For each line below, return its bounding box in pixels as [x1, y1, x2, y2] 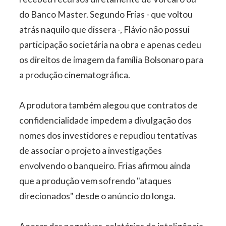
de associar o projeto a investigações [19, 145, 162, 156]
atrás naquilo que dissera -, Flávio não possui [19, 24, 190, 35]
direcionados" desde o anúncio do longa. [19, 191, 176, 202]
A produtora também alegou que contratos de [19, 100, 198, 111]
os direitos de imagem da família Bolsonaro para [19, 54, 204, 66]
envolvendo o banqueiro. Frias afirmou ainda [19, 160, 191, 172]
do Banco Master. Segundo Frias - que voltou [19, 9, 193, 20]
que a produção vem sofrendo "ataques [19, 176, 172, 187]
